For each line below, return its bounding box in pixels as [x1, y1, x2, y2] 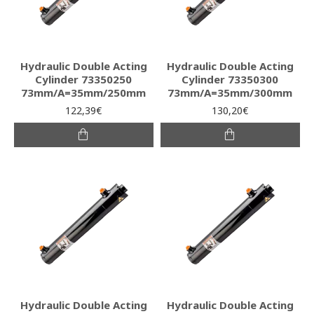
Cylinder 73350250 [35, 71, 132, 86]
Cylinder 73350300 [182, 71, 279, 86]
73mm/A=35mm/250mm [21, 85, 146, 100]
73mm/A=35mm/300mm [168, 85, 293, 100]
